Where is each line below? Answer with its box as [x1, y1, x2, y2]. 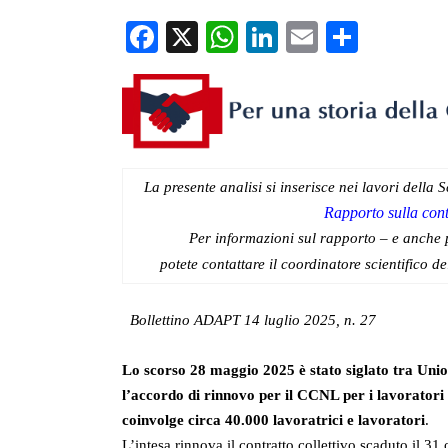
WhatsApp [238, 18, 385, 57]
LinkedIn [278, 18, 399, 57]
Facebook [158, 18, 296, 57]
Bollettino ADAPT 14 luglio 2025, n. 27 [130, 312, 376, 329]
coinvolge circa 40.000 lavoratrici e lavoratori [122, 412, 425, 429]
